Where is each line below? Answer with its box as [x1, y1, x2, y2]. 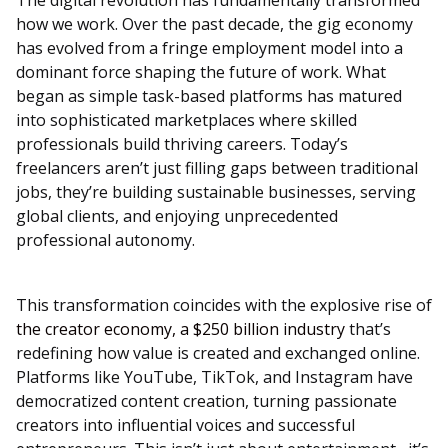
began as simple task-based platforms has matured [16, 85, 402, 108]
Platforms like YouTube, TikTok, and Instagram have [16, 366, 413, 389]
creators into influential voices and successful [16, 414, 355, 437]
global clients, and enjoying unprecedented [16, 205, 338, 228]
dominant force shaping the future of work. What [16, 61, 386, 84]
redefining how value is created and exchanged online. [16, 342, 420, 365]
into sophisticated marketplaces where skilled [16, 109, 357, 132]
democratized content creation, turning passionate [16, 390, 397, 413]
